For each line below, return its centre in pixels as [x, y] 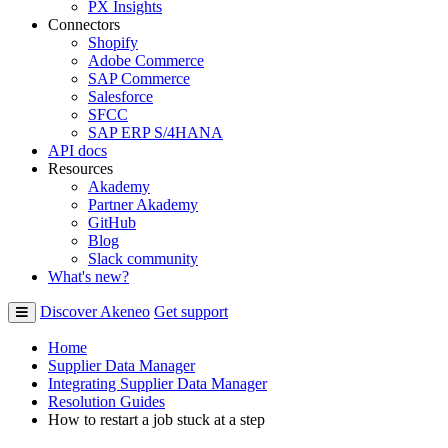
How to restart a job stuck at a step [156, 419]
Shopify [113, 42]
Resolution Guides [106, 401]
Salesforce [120, 96]
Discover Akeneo [95, 311]
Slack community [143, 258]
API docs [77, 150]
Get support [191, 311]
